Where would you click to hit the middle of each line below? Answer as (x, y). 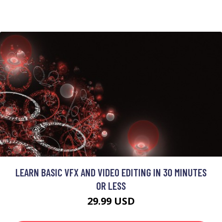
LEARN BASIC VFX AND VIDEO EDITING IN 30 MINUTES (111, 172)
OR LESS (111, 186)
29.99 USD (111, 201)
